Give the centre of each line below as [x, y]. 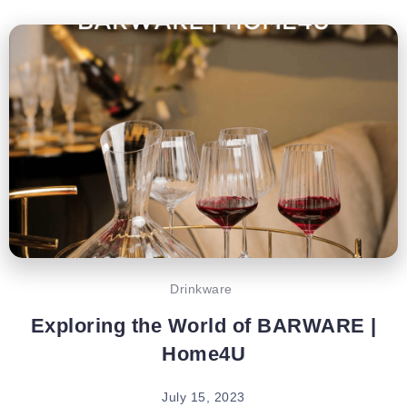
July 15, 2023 [203, 397]
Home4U [203, 353]
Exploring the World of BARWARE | [203, 325]
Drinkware [201, 288]
